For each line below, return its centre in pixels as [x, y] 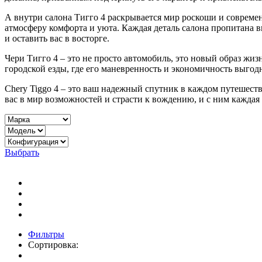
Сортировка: [53, 244]
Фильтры [46, 234]
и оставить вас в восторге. [57, 38]
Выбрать [22, 152]
